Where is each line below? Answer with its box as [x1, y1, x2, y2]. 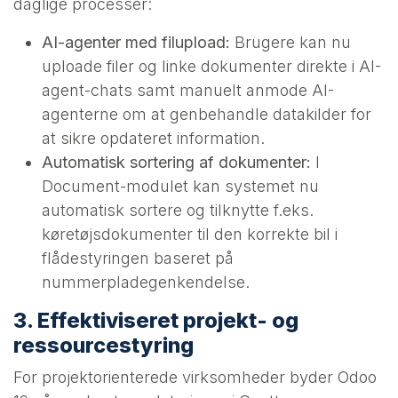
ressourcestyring [13, 331, 194, 358]
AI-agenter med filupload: [42, 32, 230, 52]
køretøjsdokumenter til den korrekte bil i [42, 224, 338, 243]
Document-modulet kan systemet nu [42, 176, 319, 195]
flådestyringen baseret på [42, 248, 234, 267]
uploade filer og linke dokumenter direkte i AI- [42, 56, 381, 76]
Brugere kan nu [230, 32, 351, 52]
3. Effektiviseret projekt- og [13, 306, 298, 333]
